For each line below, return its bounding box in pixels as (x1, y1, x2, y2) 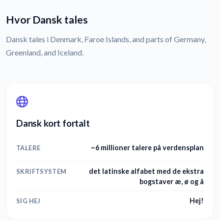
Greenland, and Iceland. (6, 48, 83, 57)
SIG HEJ (16, 197, 41, 205)
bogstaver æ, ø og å (139, 177, 204, 186)
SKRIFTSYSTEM (16, 167, 67, 175)
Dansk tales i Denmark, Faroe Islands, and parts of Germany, (6, 34, 206, 44)
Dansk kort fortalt (16, 118, 90, 129)
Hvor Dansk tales (6, 13, 88, 27)
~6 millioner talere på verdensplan (91, 143, 204, 152)
